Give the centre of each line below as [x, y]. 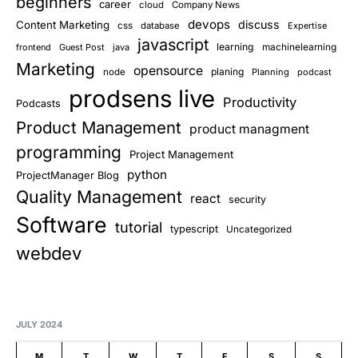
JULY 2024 [39, 325]
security [247, 200]
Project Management [181, 155]
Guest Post [82, 48]
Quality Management [99, 197]
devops [209, 25]
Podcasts [38, 104]
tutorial [139, 228]
